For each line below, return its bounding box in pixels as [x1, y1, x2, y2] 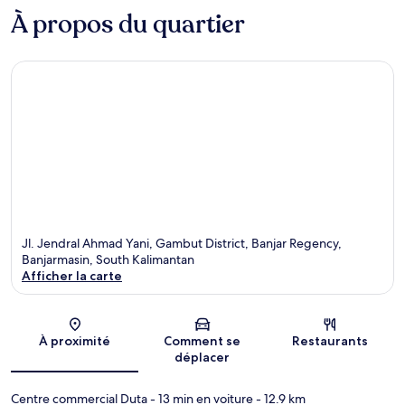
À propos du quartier [11, 6, 245, 42]
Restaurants [292, 333, 369, 350]
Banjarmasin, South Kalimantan [22, 251, 194, 268]
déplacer [174, 349, 231, 366]
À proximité [39, 333, 111, 350]
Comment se [164, 333, 241, 350]
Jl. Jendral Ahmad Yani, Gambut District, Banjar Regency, [22, 235, 342, 252]
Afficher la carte [22, 268, 122, 285]
